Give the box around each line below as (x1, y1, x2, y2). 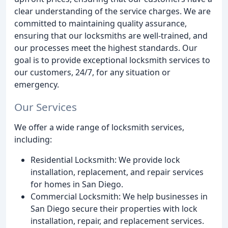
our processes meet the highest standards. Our (14, 42, 197, 53)
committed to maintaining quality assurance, (14, 17, 187, 29)
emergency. (14, 78, 59, 90)
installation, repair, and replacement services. (31, 215, 204, 227)
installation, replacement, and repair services (31, 166, 204, 178)
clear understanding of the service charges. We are (14, 5, 211, 17)
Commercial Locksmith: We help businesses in (31, 191, 208, 203)
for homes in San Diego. (31, 179, 123, 190)
